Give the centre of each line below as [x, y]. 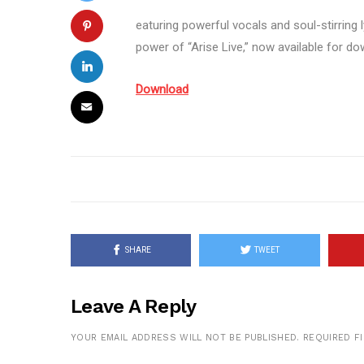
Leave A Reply [134, 306]
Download [162, 89]
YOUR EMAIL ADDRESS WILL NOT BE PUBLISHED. [185, 337]
